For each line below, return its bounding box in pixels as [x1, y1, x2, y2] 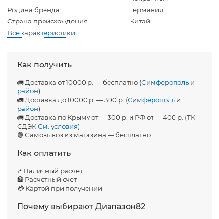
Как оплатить [17, 149, 71, 158]
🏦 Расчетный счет [17, 175, 77, 184]
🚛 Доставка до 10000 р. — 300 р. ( [17, 96, 128, 104]
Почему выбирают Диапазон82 [17, 202, 145, 212]
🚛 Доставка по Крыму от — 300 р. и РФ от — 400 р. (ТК [17, 113, 195, 122]
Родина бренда [7, 6, 60, 14]
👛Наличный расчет [17, 167, 83, 175]
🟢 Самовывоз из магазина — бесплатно [17, 131, 151, 139]
